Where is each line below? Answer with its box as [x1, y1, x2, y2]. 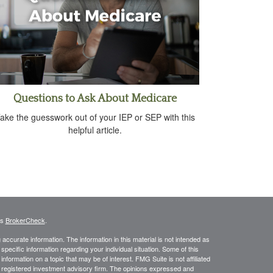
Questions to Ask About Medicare [13, 93, 177, 105]
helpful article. [68, 124, 122, 136]
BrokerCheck [5, 215, 45, 225]
